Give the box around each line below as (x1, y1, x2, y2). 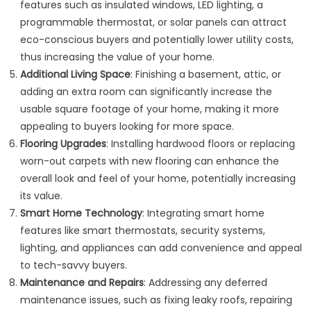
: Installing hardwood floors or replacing (106, 137, 295, 151)
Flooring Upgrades (19, 137, 106, 151)
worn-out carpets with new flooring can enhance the (19, 154, 279, 168)
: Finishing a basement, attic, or (130, 67, 281, 81)
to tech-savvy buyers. (19, 258, 127, 272)
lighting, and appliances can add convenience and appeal (19, 241, 302, 255)
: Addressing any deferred (143, 276, 267, 289)
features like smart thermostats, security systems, (19, 224, 265, 237)
